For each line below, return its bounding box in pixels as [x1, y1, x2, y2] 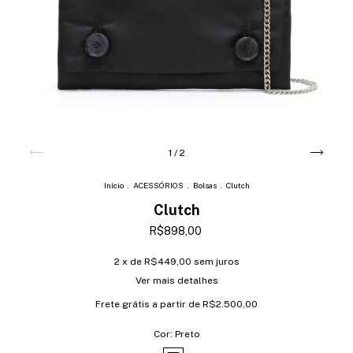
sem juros [193, 255, 240, 267]
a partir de [152, 298, 203, 310]
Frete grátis [95, 298, 150, 310]
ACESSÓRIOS [132, 180, 184, 190]
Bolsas [192, 180, 217, 190]
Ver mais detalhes [135, 274, 218, 286]
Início [103, 180, 124, 190]
